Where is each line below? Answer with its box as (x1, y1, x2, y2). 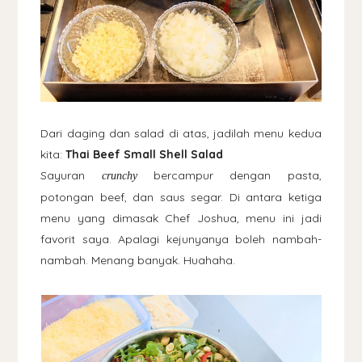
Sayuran (40, 167, 102, 183)
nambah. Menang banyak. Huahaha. (40, 252, 236, 267)
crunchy (101, 169, 137, 182)
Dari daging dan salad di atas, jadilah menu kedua (40, 125, 322, 141)
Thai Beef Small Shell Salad (65, 146, 224, 162)
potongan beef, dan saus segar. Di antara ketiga (40, 189, 322, 204)
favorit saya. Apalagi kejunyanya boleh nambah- (40, 231, 322, 246)
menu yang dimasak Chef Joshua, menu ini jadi (40, 210, 322, 225)
